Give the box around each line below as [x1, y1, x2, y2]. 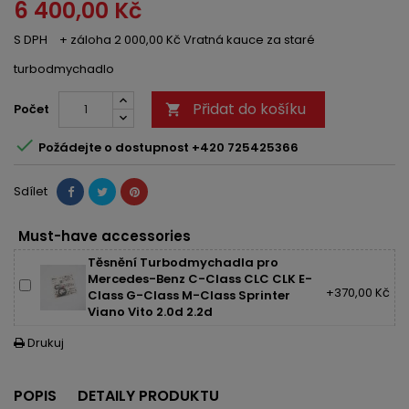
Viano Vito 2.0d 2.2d [88, 303, 213, 320]
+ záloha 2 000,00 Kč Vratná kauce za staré [59, 31, 315, 48]
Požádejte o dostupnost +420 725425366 [36, 138, 299, 156]
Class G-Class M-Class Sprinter [88, 287, 290, 304]
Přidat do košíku [193, 99, 306, 120]
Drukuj [25, 334, 64, 351]
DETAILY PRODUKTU [78, 385, 219, 406]
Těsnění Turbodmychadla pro [88, 254, 278, 271]
